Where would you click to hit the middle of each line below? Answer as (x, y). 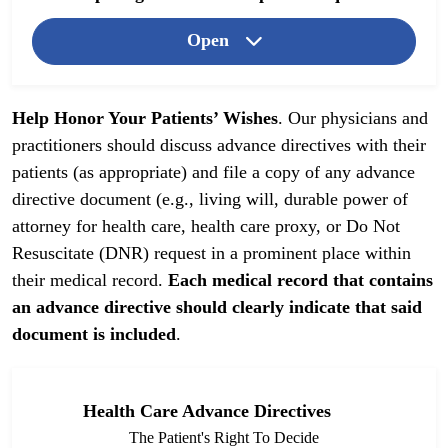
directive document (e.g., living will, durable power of (210, 199)
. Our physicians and (353, 118)
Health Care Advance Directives (207, 411)
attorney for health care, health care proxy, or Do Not (206, 226)
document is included (94, 334)
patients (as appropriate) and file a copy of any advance (213, 172)
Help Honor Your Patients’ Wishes (145, 118)
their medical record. (90, 280)
